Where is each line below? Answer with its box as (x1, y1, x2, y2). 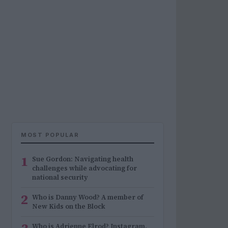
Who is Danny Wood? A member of (32, 193, 144, 202)
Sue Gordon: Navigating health (32, 155, 133, 163)
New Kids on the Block (32, 202, 105, 211)
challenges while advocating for (32, 164, 137, 173)
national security (32, 173, 88, 182)
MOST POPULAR (21, 131, 79, 138)
